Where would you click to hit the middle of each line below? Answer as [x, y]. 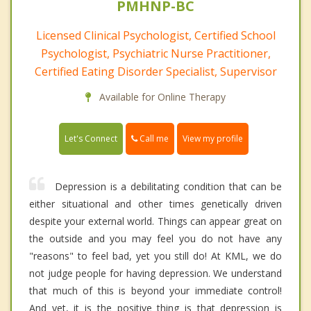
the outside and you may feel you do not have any [155, 239]
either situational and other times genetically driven [155, 204]
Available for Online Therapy [161, 96]
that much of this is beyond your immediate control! [155, 291]
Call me [153, 138]
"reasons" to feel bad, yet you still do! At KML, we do [155, 256]
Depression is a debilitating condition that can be [168, 187]
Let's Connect [91, 139]
